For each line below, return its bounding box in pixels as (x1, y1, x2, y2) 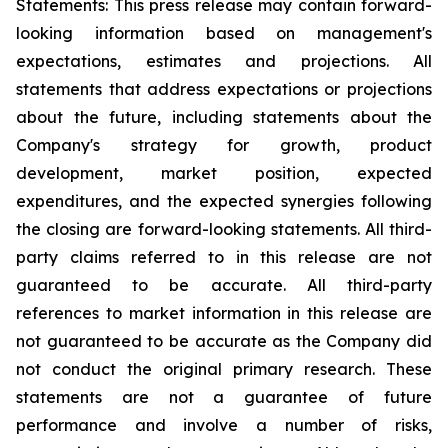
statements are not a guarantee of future (16, 387, 432, 407)
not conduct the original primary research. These (16, 359, 432, 379)
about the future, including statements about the (16, 107, 432, 127)
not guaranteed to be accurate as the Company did (16, 331, 432, 351)
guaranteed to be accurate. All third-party (16, 275, 432, 295)
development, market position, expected (16, 163, 432, 183)
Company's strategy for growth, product (16, 135, 432, 155)
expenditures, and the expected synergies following (16, 191, 432, 211)
